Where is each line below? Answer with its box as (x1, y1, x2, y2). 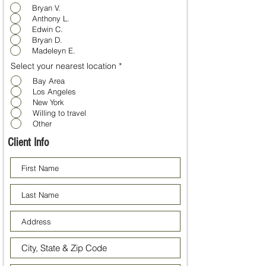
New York (33, 97, 64, 107)
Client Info (8, 136, 49, 150)
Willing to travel (33, 107, 86, 118)
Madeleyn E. (32, 45, 75, 55)
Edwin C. (32, 24, 63, 34)
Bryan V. (32, 2, 61, 12)
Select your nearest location (11, 61, 116, 72)
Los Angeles (33, 86, 76, 96)
